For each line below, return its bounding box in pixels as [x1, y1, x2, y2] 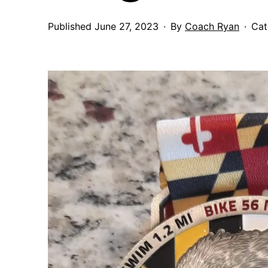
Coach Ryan [185, 20, 239, 32]
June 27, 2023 [95, 20, 159, 32]
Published [48, 20, 95, 32]
